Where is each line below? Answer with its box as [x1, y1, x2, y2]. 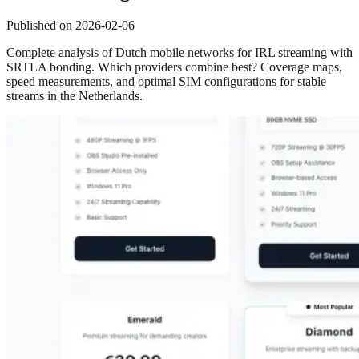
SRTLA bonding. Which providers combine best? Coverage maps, [6, 59, 342, 74]
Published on [6, 18, 72, 32]
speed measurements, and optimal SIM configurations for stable [6, 74, 326, 88]
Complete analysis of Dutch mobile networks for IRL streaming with [6, 45, 353, 59]
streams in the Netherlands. [6, 88, 143, 103]
